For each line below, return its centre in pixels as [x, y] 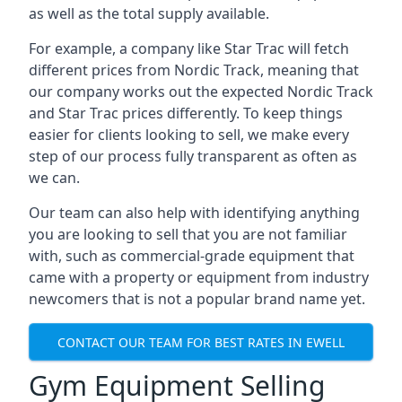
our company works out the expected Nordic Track [201, 92]
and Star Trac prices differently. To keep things [186, 113]
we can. [54, 178]
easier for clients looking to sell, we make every [189, 135]
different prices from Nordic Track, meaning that [194, 70]
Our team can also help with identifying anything [194, 213]
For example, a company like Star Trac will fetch [189, 48]
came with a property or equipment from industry [199, 277]
